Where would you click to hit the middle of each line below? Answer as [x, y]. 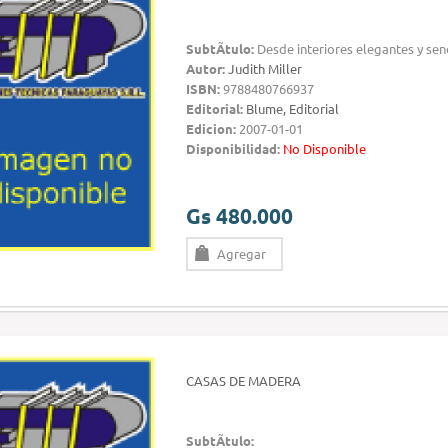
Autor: [205, 68]
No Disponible [324, 148]
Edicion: [211, 128]
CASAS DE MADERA [243, 380]
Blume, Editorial [292, 108]
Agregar [241, 253]
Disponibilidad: [233, 148]
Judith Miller [265, 68]
